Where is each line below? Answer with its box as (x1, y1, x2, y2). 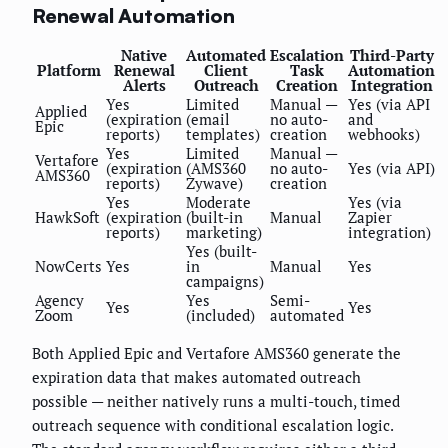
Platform (36, 60, 101, 81)
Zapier (348, 207, 392, 228)
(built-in (186, 207, 243, 228)
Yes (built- (186, 241, 257, 262)
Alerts (122, 75, 166, 96)
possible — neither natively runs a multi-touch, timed (32, 391, 400, 412)
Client (204, 60, 248, 81)
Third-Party (349, 45, 434, 66)
